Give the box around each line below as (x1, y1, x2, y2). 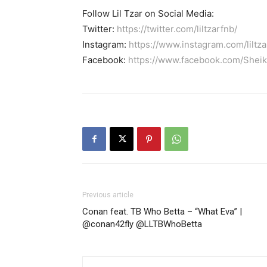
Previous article (82, 191, 133, 200)
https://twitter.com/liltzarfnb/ (117, 23, 237, 35)
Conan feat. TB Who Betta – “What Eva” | (82, 206, 242, 218)
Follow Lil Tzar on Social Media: (82, 8, 214, 20)
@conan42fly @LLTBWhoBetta (82, 219, 202, 230)
